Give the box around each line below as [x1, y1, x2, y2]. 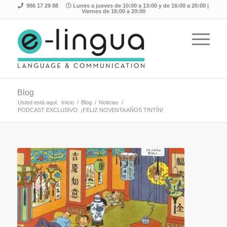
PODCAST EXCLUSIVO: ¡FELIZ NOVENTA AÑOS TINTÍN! [17, 107, 163, 113]
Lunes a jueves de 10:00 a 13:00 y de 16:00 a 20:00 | [71, 3, 209, 9]
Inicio [61, 99, 74, 105]
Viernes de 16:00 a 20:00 [81, 8, 145, 14]
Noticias [98, 99, 119, 105]
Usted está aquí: [17, 99, 58, 105]
